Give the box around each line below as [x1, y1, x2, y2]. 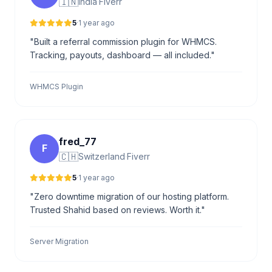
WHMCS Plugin [30, 81, 83, 91]
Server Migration [30, 236, 89, 246]
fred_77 [59, 135, 97, 148]
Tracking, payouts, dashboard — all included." [30, 49, 215, 60]
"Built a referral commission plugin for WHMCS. [30, 36, 217, 47]
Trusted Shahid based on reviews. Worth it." [30, 204, 205, 215]
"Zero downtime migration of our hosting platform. [30, 191, 229, 202]
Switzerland [78, 151, 125, 161]
